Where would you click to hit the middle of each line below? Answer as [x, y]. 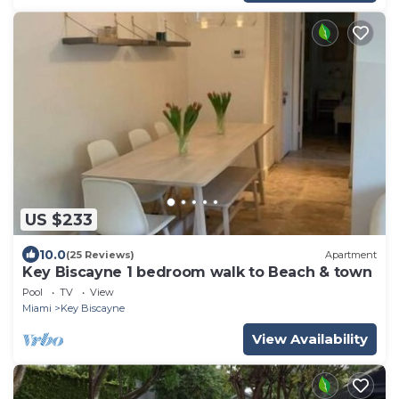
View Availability [310, 339]
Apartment [351, 254]
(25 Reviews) [100, 254]
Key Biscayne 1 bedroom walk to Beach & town [197, 273]
